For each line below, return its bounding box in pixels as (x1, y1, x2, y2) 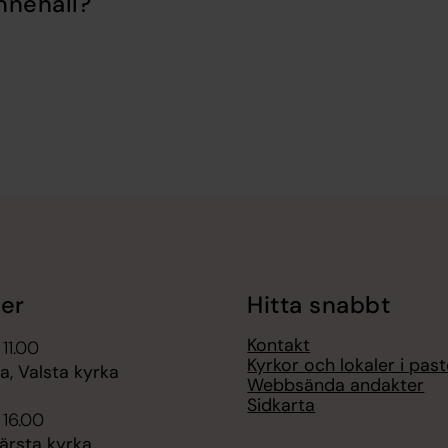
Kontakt (247, 333, 311, 358)
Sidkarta (247, 393, 316, 418)
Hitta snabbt (247, 289, 391, 320)
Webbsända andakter (247, 373, 425, 398)
